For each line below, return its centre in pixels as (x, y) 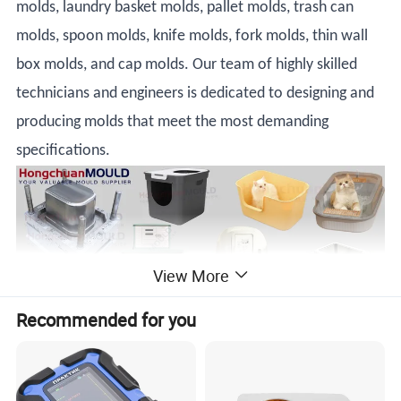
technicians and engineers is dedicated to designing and (196, 94)
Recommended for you (107, 320)
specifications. (64, 151)
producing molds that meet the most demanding (173, 123)
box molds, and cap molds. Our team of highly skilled (187, 65)
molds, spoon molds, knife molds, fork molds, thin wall (192, 37)
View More (191, 275)
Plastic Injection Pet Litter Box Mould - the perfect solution (195, 391)
